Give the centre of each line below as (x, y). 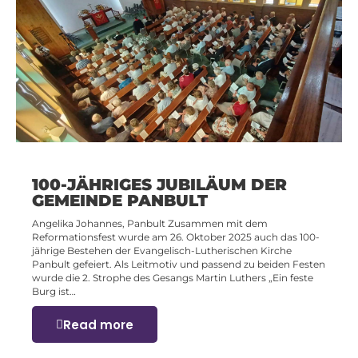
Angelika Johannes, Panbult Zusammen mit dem (150, 224)
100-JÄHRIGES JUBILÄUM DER (159, 185)
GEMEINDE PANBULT (120, 201)
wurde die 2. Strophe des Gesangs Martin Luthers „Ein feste (173, 278)
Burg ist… (54, 292)
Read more (98, 324)
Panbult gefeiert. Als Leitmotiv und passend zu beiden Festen (179, 265)
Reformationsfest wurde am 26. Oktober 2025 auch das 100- (176, 237)
